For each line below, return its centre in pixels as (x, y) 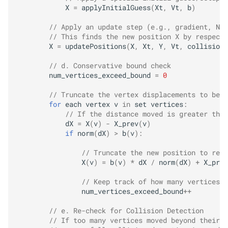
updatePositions (96, 46)
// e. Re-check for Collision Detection (126, 210)
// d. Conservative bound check (110, 65)
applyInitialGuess (116, 7)
